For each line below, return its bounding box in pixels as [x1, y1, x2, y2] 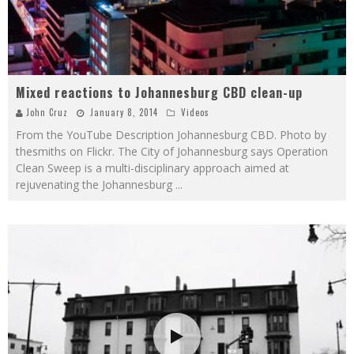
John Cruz [26, 105, 68, 119]
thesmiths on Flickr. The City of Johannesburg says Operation [16, 143, 328, 159]
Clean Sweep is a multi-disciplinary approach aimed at [16, 160, 289, 175]
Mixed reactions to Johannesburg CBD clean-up [16, 82, 303, 102]
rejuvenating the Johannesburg [16, 176, 175, 192]
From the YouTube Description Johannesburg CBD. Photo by [16, 126, 326, 142]
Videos [181, 105, 209, 119]
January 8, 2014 [90, 105, 158, 119]
